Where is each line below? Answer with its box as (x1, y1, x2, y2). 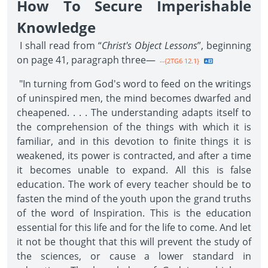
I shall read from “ (17, 39, 102, 52)
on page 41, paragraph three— (17, 53, 156, 66)
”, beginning (197, 39, 251, 52)
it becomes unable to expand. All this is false (17, 163, 251, 176)
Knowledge (17, 17, 96, 37)
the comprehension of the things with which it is (17, 120, 251, 133)
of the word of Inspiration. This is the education (17, 206, 251, 220)
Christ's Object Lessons (102, 39, 197, 52)
